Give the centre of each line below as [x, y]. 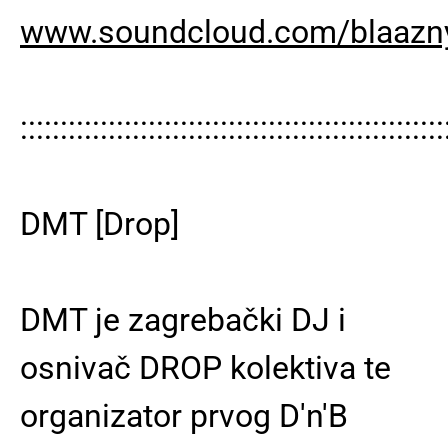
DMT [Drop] [99, 223]
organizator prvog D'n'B [184, 415]
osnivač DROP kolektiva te [205, 367]
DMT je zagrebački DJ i [183, 319]
